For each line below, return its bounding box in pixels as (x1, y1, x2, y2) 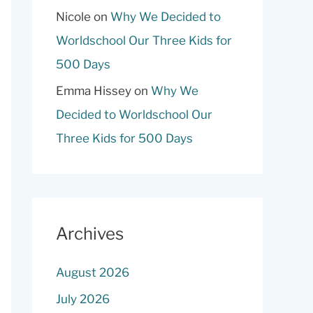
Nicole (56, 9, 91, 24)
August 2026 (56, 265, 129, 279)
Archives (56, 224, 124, 244)
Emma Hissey (56, 84, 131, 98)
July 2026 (56, 292, 110, 307)
